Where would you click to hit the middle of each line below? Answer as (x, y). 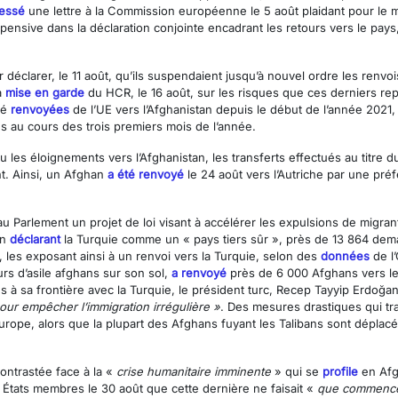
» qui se (297, 372)
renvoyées (40, 110)
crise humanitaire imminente (194, 372)
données (345, 256)
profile (340, 372)
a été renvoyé (146, 175)
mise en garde (45, 93)
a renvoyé (199, 273)
